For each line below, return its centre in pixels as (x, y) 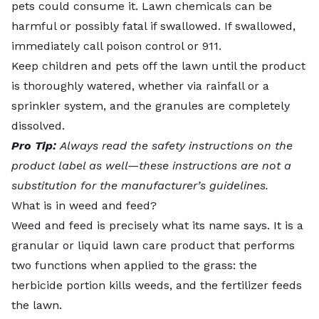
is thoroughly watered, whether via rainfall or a (140, 85)
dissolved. (38, 125)
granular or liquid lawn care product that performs (153, 245)
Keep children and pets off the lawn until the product (158, 66)
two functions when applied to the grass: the (134, 265)
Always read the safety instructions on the (176, 145)
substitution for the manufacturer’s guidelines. (140, 185)
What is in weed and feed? (84, 205)
